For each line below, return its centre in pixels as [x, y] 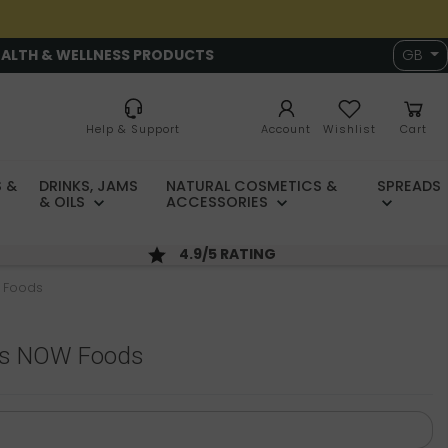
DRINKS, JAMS [89, 186]
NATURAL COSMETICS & [251, 186]
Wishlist [349, 129]
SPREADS [409, 186]
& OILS [64, 202]
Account [286, 129]
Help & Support [133, 129]
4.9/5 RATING [229, 254]
